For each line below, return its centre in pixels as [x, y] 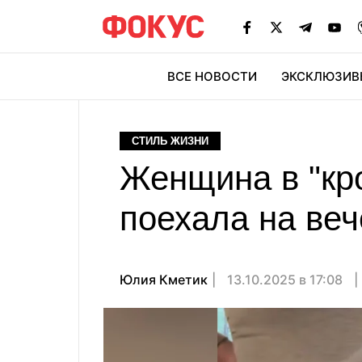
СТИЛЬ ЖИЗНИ [170, 141]
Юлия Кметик [164, 280]
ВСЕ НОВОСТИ [212, 76]
